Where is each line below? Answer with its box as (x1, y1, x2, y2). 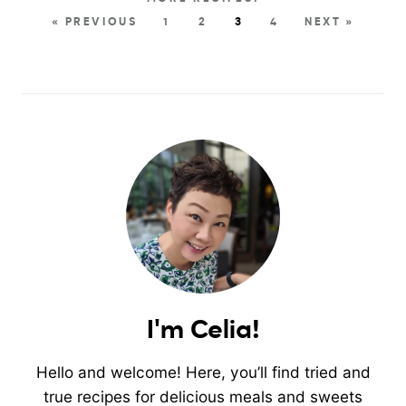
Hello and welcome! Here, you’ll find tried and (35, 362, 371, 382)
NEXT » (304, 16, 354, 28)
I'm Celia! (146, 317, 260, 343)
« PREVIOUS (52, 16, 138, 28)
